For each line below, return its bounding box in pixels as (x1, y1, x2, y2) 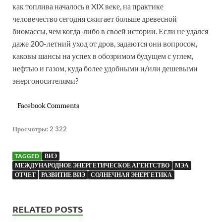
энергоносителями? (12, 75, 78, 85)
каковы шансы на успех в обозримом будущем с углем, (12, 51, 193, 60)
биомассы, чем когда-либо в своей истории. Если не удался (12, 26, 208, 36)
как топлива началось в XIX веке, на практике (12, 1, 164, 11)
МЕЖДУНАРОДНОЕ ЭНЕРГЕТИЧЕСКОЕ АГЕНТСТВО (15, 161, 169, 169)
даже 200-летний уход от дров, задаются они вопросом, (12, 38, 197, 48)
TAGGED (15, 152, 39, 160)
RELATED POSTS (12, 203, 83, 215)
